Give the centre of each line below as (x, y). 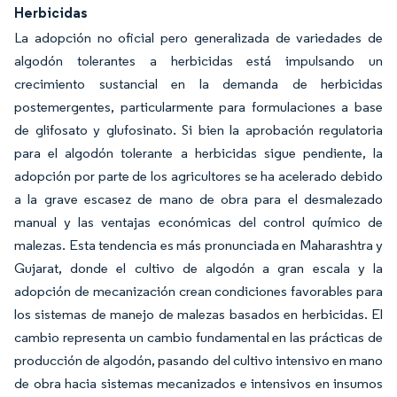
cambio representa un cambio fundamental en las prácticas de (198, 337)
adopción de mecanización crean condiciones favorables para (198, 291)
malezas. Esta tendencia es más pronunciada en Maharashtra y (198, 245)
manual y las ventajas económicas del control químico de (198, 222)
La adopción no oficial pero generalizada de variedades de (198, 37)
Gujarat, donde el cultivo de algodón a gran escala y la (198, 268)
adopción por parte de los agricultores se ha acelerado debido (198, 175)
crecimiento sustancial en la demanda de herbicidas (198, 83)
